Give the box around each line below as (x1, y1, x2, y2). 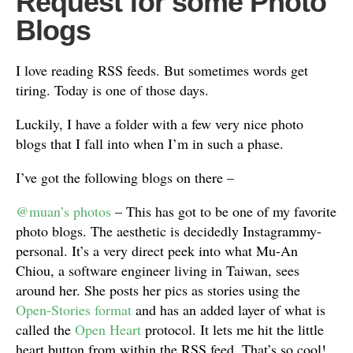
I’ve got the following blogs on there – (16, 168, 234, 187)
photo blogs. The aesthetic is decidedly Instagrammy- (16, 221, 321, 240)
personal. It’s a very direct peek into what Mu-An (16, 241, 298, 260)
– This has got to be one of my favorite (111, 202, 336, 221)
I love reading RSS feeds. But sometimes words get (16, 61, 308, 80)
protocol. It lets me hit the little (141, 320, 324, 339)
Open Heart (75, 320, 141, 339)
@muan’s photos (16, 202, 111, 221)
